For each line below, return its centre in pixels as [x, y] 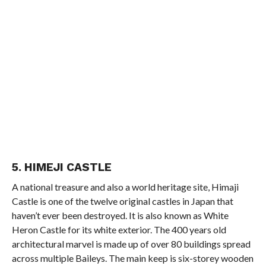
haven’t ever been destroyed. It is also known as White [120, 215]
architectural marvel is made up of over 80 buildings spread [131, 243]
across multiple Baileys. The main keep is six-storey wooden [132, 258]
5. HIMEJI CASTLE [61, 167]
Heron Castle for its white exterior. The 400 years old [119, 229]
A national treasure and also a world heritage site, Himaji [125, 186]
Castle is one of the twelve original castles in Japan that [122, 201]
